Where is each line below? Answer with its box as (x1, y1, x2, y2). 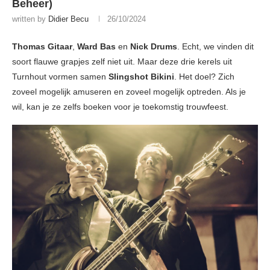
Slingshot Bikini (108, 72, 174, 82)
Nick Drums (130, 42, 177, 52)
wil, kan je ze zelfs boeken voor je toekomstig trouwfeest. (12, 102, 228, 112)
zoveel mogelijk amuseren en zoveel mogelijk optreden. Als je (12, 87, 246, 97)
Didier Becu (48, 14, 89, 24)
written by (12, 14, 48, 24)
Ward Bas (77, 42, 118, 52)
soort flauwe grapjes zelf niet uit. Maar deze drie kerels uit (12, 57, 232, 67)
